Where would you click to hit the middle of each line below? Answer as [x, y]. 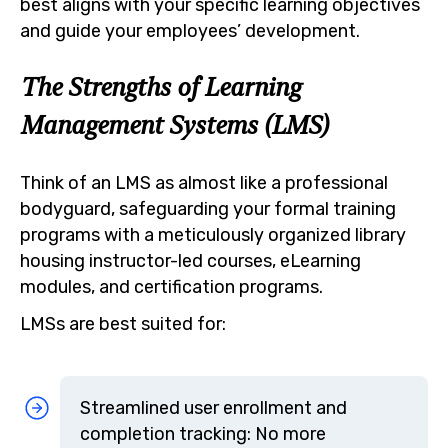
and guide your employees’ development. [190, 30]
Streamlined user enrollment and [213, 408]
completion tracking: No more [203, 434]
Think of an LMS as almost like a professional [204, 182]
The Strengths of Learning [160, 87]
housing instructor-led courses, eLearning [190, 260]
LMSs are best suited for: [123, 324]
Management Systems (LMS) [174, 125]
